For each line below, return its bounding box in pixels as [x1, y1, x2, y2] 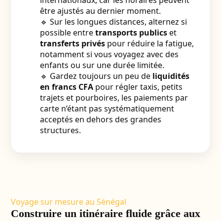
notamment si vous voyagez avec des [39, 49, 179, 60]
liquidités [152, 71, 189, 81]
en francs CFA [39, 81, 93, 92]
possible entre [39, 27, 95, 38]
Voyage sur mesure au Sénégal [10, 196, 126, 207]
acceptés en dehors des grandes [39, 114, 161, 125]
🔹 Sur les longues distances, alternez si [39, 16, 187, 27]
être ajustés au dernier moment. [39, 5, 161, 16]
